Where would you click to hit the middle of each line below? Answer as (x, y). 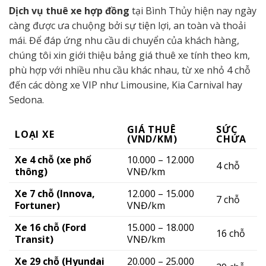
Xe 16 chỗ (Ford (50, 228)
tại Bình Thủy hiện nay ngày (193, 11)
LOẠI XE (35, 134)
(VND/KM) (152, 139)
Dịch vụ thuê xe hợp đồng (69, 11)
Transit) (34, 240)
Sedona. (26, 100)
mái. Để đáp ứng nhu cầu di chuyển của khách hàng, (124, 41)
